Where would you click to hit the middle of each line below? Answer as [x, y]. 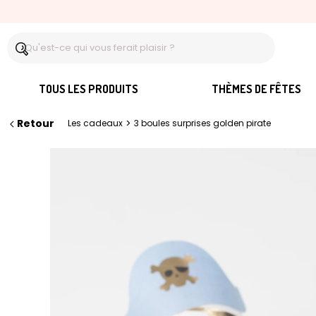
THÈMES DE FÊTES [256, 89]
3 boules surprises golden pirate [202, 123]
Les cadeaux [95, 123]
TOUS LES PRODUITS [88, 89]
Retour [36, 123]
